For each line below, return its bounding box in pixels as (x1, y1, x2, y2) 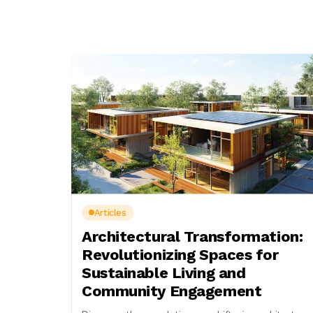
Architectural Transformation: (82, 227, 303, 245)
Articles (94, 207, 126, 218)
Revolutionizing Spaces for (82, 245, 279, 263)
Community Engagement (82, 282, 262, 300)
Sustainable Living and (82, 263, 246, 282)
